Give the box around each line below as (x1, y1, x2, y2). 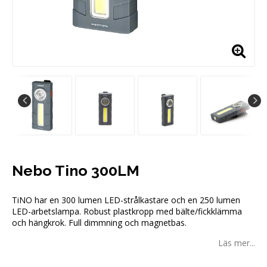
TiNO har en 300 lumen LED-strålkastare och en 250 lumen (12, 194, 240, 206)
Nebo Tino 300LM (12, 162, 139, 180)
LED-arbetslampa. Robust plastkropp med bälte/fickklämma (12, 206, 242, 218)
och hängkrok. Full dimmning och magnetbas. (12, 217, 187, 229)
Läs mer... (218, 237, 255, 249)
